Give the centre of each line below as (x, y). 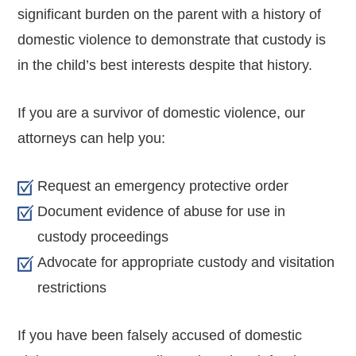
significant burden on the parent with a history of (170, 14)
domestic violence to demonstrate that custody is (172, 39)
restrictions (72, 287)
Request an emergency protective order (163, 186)
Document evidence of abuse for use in (162, 211)
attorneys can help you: (92, 138)
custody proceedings (103, 236)
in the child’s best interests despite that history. (165, 65)
